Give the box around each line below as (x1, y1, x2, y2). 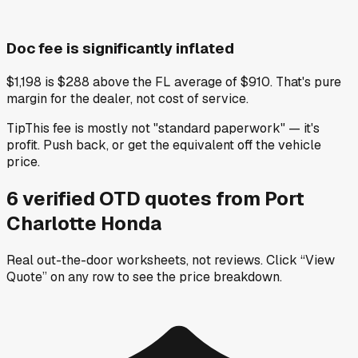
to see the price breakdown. (117, 268, 282, 285)
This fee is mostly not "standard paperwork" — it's (25, 119, 320, 137)
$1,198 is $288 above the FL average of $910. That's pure (6, 73, 341, 90)
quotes (145, 185, 212, 211)
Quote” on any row (6, 268, 114, 285)
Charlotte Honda (6, 210, 161, 236)
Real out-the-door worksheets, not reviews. (6, 251, 263, 268)
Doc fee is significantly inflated (6, 38, 234, 59)
